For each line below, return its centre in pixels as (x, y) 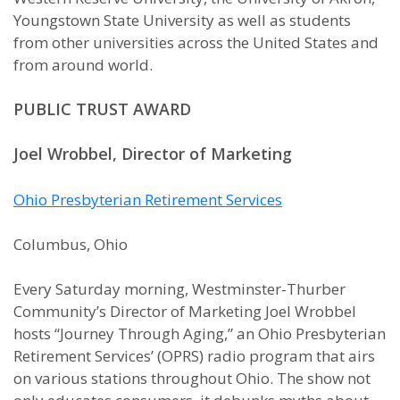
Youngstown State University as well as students (182, 20)
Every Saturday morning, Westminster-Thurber (179, 289)
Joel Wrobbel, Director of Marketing (153, 154)
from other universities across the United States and (196, 42)
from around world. (83, 65)
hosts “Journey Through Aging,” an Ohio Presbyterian (200, 333)
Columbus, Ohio (71, 244)
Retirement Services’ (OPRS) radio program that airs (194, 356)
